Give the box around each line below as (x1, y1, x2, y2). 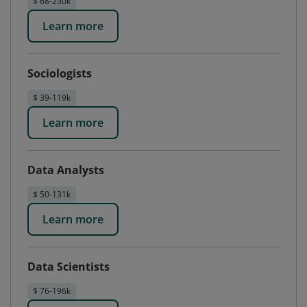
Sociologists (27, 66, 92, 81)
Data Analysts (27, 162, 104, 177)
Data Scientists (27, 259, 110, 274)
